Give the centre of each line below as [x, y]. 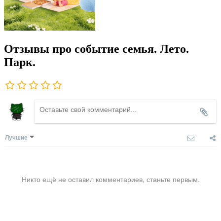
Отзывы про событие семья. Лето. [96, 49]
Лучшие [16, 137]
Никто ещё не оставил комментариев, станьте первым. [110, 179]
